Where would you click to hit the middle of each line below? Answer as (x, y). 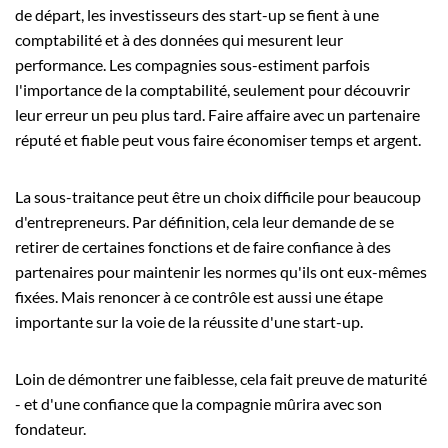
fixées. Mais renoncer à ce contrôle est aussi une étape (199, 296)
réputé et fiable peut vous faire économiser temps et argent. (218, 139)
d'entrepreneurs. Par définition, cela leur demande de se (204, 221)
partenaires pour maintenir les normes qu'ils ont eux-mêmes (221, 271)
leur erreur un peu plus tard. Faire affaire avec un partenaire (217, 114)
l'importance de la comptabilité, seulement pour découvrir (212, 89)
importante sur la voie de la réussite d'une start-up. (189, 321)
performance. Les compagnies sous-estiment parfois (192, 64)
